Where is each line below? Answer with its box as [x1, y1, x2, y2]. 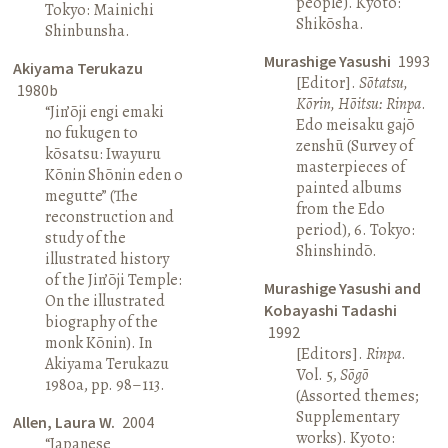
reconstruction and [45, 205, 175, 228]
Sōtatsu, [358, 71, 408, 94]
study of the [45, 226, 127, 249]
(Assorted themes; [295, 384, 419, 407]
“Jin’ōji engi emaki [45, 100, 165, 123]
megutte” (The [45, 184, 139, 207]
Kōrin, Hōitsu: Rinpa [295, 92, 421, 115]
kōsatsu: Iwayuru [45, 142, 162, 165]
